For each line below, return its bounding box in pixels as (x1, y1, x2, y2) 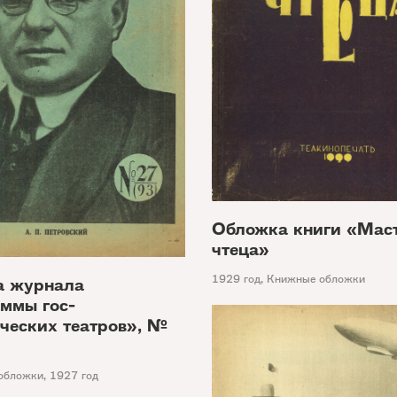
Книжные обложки (267, 271, 365, 287)
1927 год (50, 367, 98, 383)
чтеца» (212, 237, 269, 262)
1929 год (212, 271, 261, 287)
